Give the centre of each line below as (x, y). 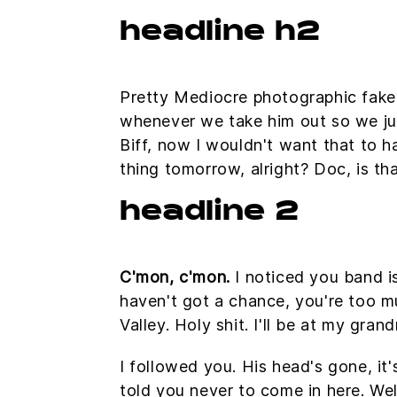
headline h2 (220, 34)
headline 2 (209, 214)
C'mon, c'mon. (175, 277)
